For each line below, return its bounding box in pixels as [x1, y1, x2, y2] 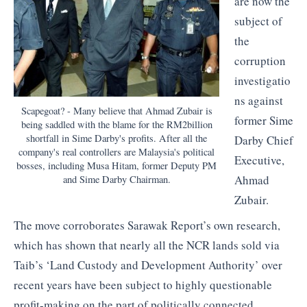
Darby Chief [234, 132, 293, 148]
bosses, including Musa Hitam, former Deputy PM [16, 159, 217, 173]
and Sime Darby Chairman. [62, 173, 171, 186]
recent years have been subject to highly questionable [14, 277, 272, 293]
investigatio [234, 72, 291, 88]
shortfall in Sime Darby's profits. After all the [26, 132, 207, 145]
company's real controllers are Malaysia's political [19, 145, 214, 159]
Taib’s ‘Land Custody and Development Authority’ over [14, 257, 282, 273]
